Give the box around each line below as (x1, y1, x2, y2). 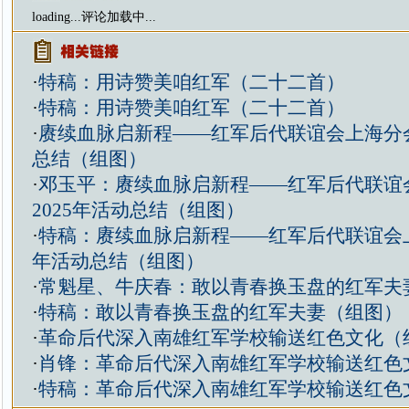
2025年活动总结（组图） (31, 200, 245, 220)
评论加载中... (80, 10, 156, 24)
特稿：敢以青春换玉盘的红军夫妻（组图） (37, 302, 403, 322)
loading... (31, 10, 81, 24)
